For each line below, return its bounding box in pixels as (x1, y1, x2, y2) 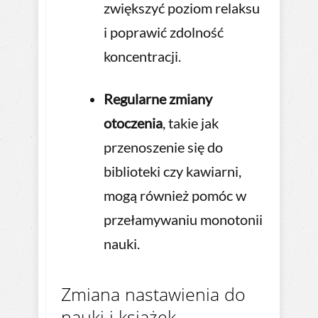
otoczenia (104, 114, 163, 132)
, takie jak (163, 114, 219, 132)
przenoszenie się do (104, 138, 223, 156)
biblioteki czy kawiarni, (104, 163, 241, 180)
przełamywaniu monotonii (104, 211, 263, 229)
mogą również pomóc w (104, 187, 246, 204)
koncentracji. (104, 48, 181, 65)
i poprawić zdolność (104, 23, 224, 41)
